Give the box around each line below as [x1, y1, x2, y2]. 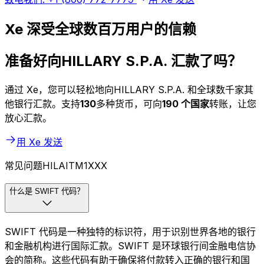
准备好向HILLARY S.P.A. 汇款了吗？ [5, 52, 242, 70]
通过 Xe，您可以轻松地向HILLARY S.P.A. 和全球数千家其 [5, 84, 253, 96]
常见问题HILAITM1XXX [5, 160, 107, 172]
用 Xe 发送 [16, 136, 62, 148]
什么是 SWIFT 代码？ [9, 187, 84, 196]
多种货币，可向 [96, 98, 162, 110]
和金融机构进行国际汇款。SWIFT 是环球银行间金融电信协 [5, 239, 256, 252]
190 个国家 [162, 98, 209, 110]
